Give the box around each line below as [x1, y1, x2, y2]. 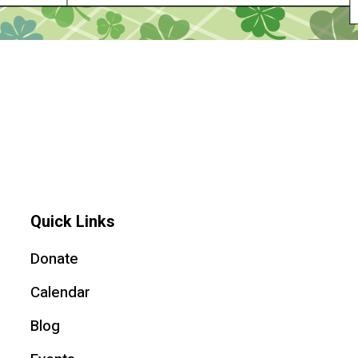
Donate [30, 248, 78, 270]
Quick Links [30, 212, 115, 231]
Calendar [30, 281, 90, 304]
